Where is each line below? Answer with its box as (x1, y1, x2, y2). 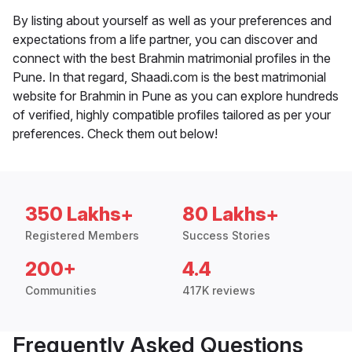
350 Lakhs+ (25, 203, 134, 226)
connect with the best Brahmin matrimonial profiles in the (13, 50, 331, 67)
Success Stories (182, 229, 270, 243)
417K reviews (182, 284, 255, 298)
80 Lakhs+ (182, 203, 279, 226)
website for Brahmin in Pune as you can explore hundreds (13, 88, 339, 104)
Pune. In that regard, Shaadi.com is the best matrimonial (13, 69, 326, 86)
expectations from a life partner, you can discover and (13, 31, 317, 48)
